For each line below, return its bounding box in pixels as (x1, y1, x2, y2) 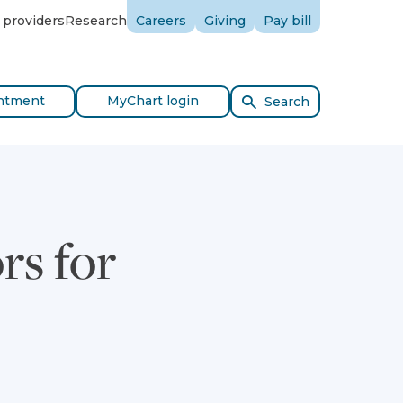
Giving (204, 13, 246, 29)
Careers (136, 13, 186, 29)
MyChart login (107, 93, 200, 109)
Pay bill (264, 13, 311, 29)
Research (65, 13, 127, 29)
